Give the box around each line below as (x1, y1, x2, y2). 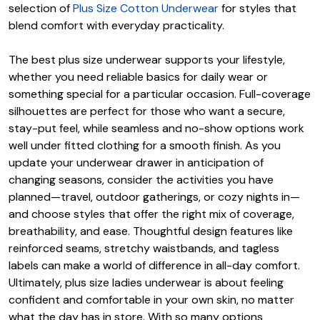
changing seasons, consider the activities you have (9, 171, 274, 187)
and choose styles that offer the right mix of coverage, (9, 206, 294, 221)
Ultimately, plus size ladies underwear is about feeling (9, 274, 284, 290)
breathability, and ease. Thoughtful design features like (9, 223, 293, 239)
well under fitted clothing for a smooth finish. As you (9, 137, 281, 153)
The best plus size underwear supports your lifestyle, (9, 51, 285, 67)
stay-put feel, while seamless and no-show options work (9, 120, 304, 136)
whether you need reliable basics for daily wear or (9, 69, 268, 84)
